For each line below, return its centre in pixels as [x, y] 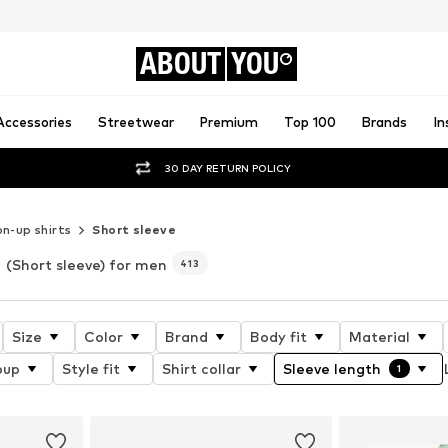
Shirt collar [201, 368]
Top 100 [309, 122]
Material [380, 336]
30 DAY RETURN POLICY [228, 167]
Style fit [90, 368]
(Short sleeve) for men [86, 264]
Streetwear [135, 122]
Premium [229, 122]
